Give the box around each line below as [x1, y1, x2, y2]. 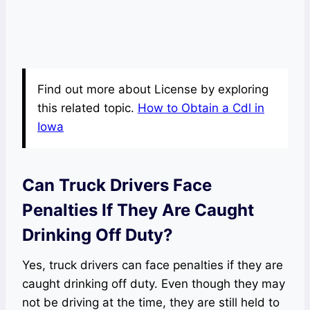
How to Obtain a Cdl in [138, 100, 264, 115]
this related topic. [37, 100, 138, 115]
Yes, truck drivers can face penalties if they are [22, 257, 283, 272]
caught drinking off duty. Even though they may [22, 276, 285, 291]
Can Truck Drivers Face [22, 174, 212, 195]
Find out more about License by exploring [37, 82, 268, 96]
